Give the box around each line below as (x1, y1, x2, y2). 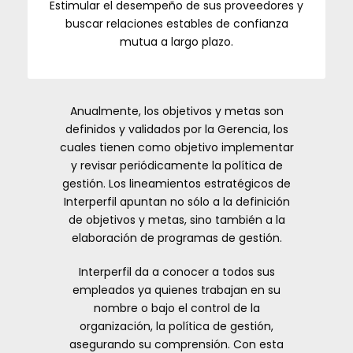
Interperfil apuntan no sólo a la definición (63, 194, 290, 210)
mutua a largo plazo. (120, 34, 233, 50)
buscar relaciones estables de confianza (65, 16, 288, 32)
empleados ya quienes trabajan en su (72, 282, 281, 298)
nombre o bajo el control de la (93, 300, 260, 316)
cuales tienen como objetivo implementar (59, 139, 294, 155)
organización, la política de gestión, (80, 318, 273, 334)
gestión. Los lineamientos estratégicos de (62, 176, 291, 191)
